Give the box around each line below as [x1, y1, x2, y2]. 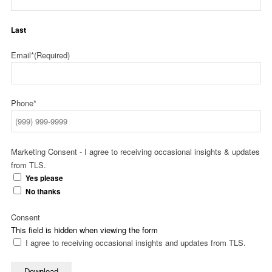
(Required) [34, 49, 70, 61]
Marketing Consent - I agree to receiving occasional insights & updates [11, 146, 260, 157]
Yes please [25, 173, 63, 183]
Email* [11, 49, 34, 61]
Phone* [11, 97, 36, 109]
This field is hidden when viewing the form [11, 224, 158, 236]
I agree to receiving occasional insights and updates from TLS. [25, 237, 246, 248]
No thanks [25, 186, 61, 197]
